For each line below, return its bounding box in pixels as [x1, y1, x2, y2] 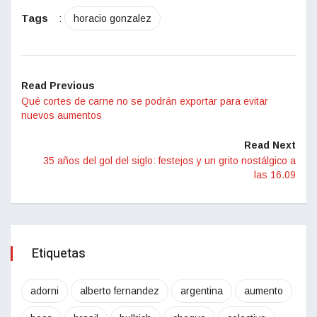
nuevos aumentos [21, 110, 102, 122]
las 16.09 [254, 169, 296, 181]
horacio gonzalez [74, 13, 151, 25]
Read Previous [21, 80, 95, 92]
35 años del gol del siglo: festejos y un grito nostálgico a [43, 155, 296, 167]
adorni [30, 285, 59, 297]
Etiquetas [32, 244, 86, 264]
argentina [180, 285, 223, 297]
